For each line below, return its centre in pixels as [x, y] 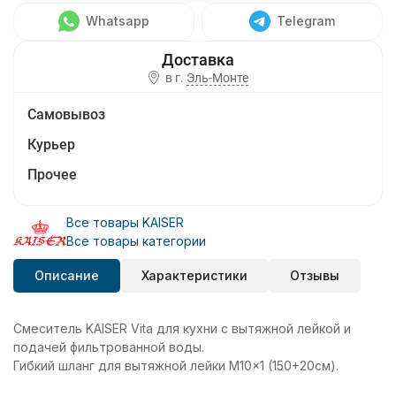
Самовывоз [66, 115]
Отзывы [315, 276]
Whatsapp [118, 21]
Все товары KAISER [125, 223]
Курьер [51, 145]
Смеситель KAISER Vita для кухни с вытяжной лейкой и [182, 329]
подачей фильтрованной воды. [109, 347]
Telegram [306, 21]
